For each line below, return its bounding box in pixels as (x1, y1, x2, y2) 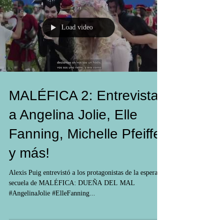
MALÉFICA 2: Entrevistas (9, 135, 165, 150)
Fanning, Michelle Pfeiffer (9, 173, 165, 189)
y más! (9, 192, 50, 208)
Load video (61, 71, 93, 78)
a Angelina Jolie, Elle (9, 154, 137, 169)
